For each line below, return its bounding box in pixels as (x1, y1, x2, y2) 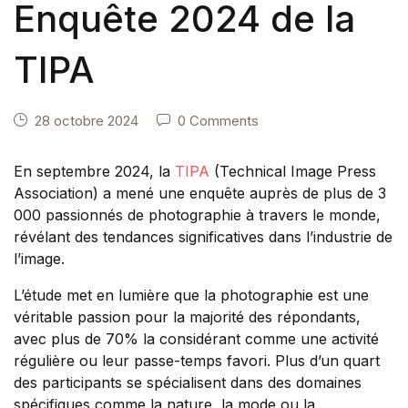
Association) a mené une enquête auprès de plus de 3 (14, 183, 386, 202)
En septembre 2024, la (14, 161, 175, 180)
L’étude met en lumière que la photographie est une (14, 285, 369, 304)
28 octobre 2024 (35, 111, 138, 129)
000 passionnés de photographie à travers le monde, (14, 205, 381, 224)
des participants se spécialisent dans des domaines (14, 372, 362, 392)
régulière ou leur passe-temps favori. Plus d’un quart (14, 351, 380, 370)
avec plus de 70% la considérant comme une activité (14, 329, 379, 348)
